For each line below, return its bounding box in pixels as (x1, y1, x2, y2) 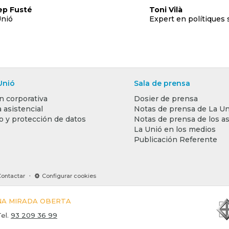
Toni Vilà (149, 5, 182, 14)
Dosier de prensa (134, 94, 198, 103)
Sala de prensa (134, 79, 190, 88)
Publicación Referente (134, 135, 217, 144)
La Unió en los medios (134, 125, 216, 134)
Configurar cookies (42, 172, 96, 179)
